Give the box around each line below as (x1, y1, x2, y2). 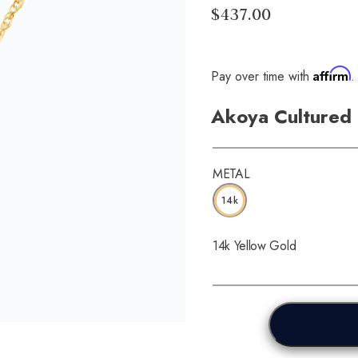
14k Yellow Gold (213, 237, 296, 256)
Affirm (313, 66, 351, 82)
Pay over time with (211, 67, 313, 86)
